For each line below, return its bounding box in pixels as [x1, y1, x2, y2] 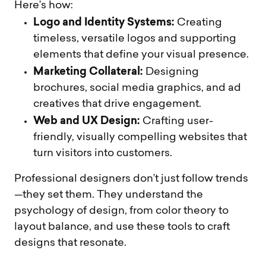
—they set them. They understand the [14, 190, 203, 201]
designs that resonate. [14, 238, 126, 249]
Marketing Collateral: [33, 65, 143, 78]
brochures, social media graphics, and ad [33, 83, 241, 94]
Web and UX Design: [33, 114, 140, 127]
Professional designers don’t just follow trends [14, 174, 248, 185]
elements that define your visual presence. [33, 50, 249, 61]
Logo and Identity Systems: [33, 15, 175, 28]
